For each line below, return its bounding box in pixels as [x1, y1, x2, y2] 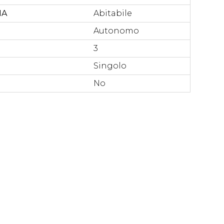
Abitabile [93, 8, 132, 18]
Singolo [93, 61, 126, 70]
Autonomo [93, 26, 139, 35]
